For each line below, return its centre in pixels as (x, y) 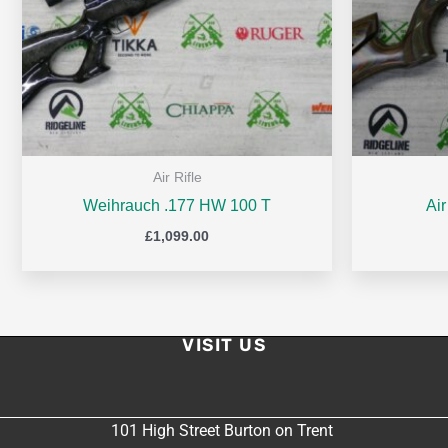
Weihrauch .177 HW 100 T (177, 205)
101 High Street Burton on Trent (224, 431)
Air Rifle (177, 177)
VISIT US (224, 345)
